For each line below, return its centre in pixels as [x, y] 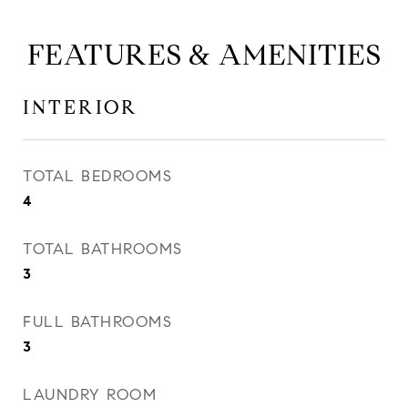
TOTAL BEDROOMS [97, 176]
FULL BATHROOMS [97, 322]
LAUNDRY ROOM [90, 395]
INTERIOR [81, 107]
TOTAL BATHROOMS [103, 249]
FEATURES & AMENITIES [204, 55]
